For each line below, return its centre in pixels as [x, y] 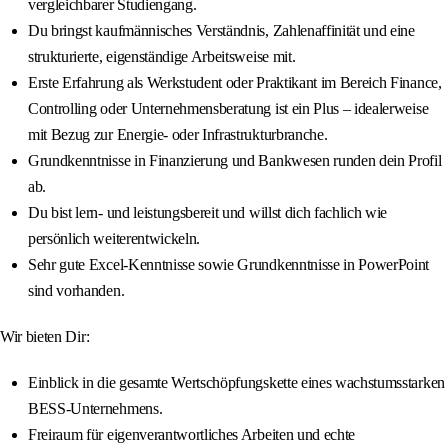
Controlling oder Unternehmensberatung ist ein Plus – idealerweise [228, 109]
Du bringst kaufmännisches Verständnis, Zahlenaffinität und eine [221, 31]
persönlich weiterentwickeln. [114, 239]
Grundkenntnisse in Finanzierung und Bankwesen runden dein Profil [235, 161]
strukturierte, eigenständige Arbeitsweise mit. [162, 57]
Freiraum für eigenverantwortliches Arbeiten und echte [192, 435]
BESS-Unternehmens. [95, 409]
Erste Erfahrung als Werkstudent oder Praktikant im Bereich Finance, [235, 83]
